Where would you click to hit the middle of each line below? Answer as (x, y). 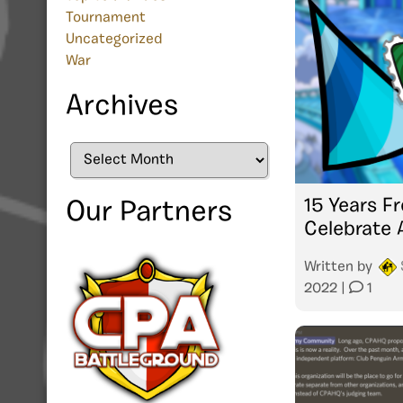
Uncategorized (114, 40)
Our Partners (149, 214)
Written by (340, 267)
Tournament (106, 18)
